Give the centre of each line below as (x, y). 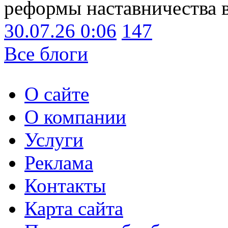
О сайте (57, 94)
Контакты (65, 186)
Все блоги (46, 54)
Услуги (54, 140)
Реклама (59, 163)
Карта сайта (74, 209)
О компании (75, 117)
